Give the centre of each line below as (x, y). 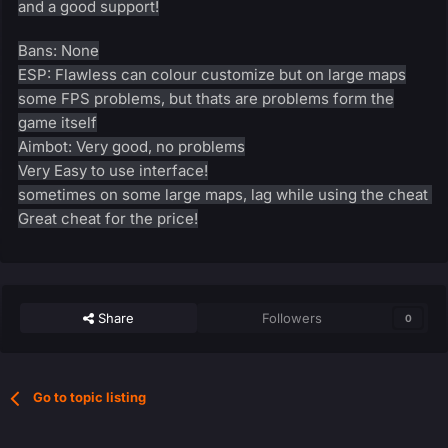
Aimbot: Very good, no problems (131, 147)
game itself (57, 123)
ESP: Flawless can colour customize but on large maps (212, 75)
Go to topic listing (90, 397)
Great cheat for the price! (108, 219)
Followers (292, 318)
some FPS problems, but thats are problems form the (206, 99)
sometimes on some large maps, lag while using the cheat (225, 195)
